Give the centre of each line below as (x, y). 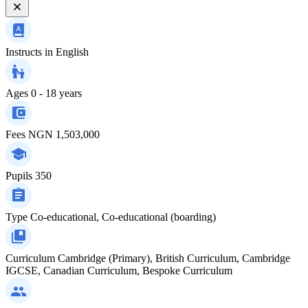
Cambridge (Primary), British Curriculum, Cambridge (174, 258)
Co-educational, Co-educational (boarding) (123, 217)
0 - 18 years (56, 93)
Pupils (19, 175)
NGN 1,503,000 (64, 134)
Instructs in (29, 52)
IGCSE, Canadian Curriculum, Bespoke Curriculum (119, 270)
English (72, 52)
